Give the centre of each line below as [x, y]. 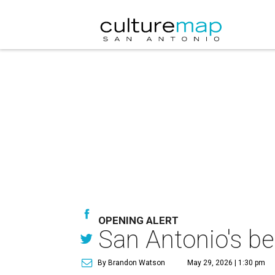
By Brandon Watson [131, 263]
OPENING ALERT [138, 220]
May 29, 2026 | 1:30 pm [226, 263]
